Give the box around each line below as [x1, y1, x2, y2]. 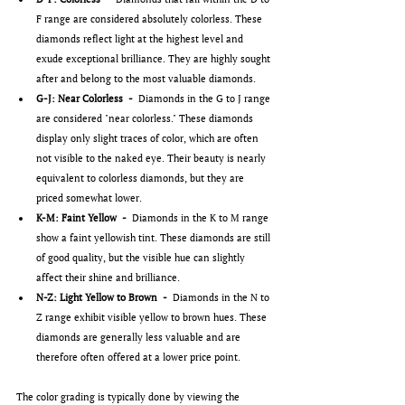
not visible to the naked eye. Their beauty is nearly [36, 152, 268, 165]
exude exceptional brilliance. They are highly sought [36, 52, 273, 66]
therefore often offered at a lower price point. [36, 351, 240, 364]
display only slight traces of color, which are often [36, 132, 261, 146]
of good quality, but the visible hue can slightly [36, 251, 248, 265]
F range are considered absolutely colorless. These [36, 13, 265, 26]
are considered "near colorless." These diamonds [36, 112, 256, 126]
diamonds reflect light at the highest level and [36, 33, 246, 46]
